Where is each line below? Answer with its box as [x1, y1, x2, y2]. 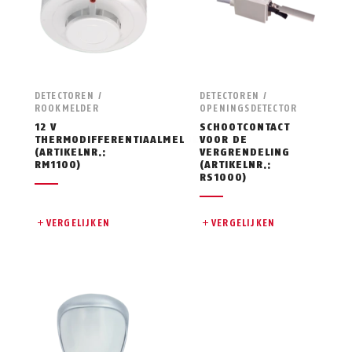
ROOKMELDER [34, 102, 99, 114]
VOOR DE [199, 133, 248, 145]
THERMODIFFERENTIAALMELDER [34, 133, 207, 145]
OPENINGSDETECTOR [199, 102, 298, 114]
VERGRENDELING [199, 145, 291, 158]
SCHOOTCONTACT [199, 120, 291, 133]
